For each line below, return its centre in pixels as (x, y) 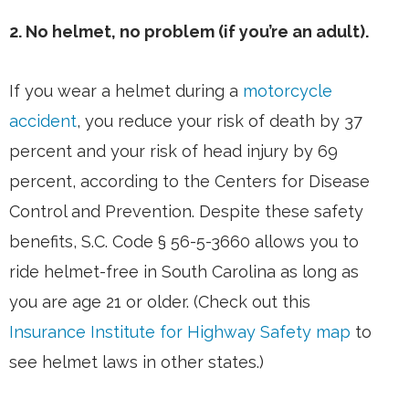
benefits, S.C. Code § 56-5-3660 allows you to (184, 242)
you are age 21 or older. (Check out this (160, 302)
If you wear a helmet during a (126, 91)
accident (43, 121)
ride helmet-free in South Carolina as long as (184, 272)
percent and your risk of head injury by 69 (173, 152)
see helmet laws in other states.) (136, 362)
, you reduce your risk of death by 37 (220, 121)
